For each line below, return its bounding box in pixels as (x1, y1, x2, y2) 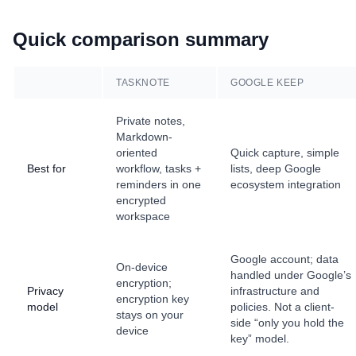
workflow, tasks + (116, 161, 201, 175)
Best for (27, 161, 66, 175)
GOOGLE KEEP (230, 76, 304, 88)
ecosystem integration (230, 177, 341, 191)
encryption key (116, 292, 189, 305)
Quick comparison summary (13, 28, 269, 50)
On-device (116, 260, 168, 273)
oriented (116, 145, 157, 159)
